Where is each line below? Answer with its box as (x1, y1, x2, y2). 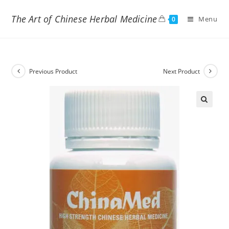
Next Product (163, 67, 200, 76)
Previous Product (29, 67, 78, 76)
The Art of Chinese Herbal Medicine (11, 13, 157, 25)
